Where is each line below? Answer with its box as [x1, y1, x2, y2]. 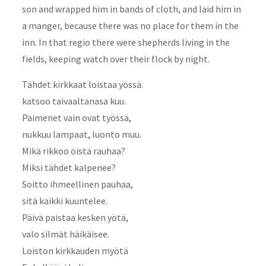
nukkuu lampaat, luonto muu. [21, 128, 141, 140]
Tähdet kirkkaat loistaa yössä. [21, 78, 143, 90]
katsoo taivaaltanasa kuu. [21, 94, 126, 107]
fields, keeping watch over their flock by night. [21, 52, 210, 65]
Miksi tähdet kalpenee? [21, 161, 116, 173]
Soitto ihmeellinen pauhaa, [21, 178, 133, 190]
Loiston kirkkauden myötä [21, 244, 128, 256]
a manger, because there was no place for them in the [21, 19, 239, 31]
